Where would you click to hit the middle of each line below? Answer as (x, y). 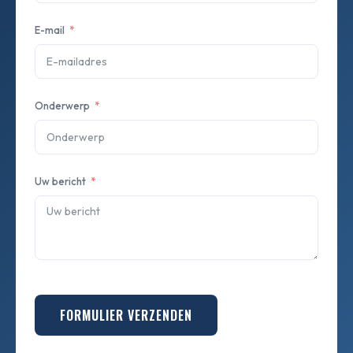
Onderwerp (62, 106)
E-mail (50, 30)
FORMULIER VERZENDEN (126, 315)
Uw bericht (60, 181)
